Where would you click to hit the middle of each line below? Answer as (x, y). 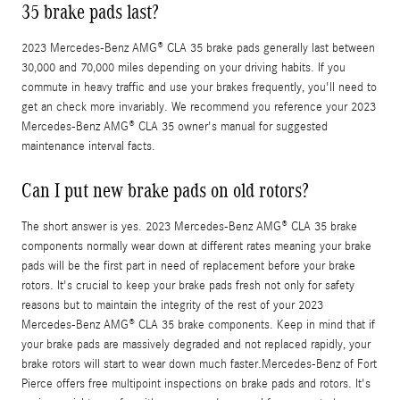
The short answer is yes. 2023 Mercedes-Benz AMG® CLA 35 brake (189, 226)
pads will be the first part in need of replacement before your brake (188, 266)
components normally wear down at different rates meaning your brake (196, 246)
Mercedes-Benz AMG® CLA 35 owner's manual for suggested (175, 126)
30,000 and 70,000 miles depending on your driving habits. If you (183, 67)
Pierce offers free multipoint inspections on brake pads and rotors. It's (196, 383)
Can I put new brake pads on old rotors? (165, 190)
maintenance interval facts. (88, 146)
